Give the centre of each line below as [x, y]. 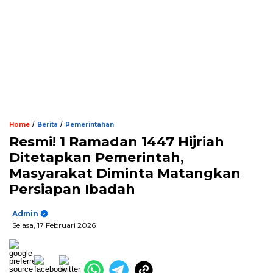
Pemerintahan [90, 125]
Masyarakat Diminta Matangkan [125, 173]
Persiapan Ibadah [72, 189]
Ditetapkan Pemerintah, [97, 158]
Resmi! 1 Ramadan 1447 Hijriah [117, 142]
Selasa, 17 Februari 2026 [54, 225]
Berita [48, 125]
